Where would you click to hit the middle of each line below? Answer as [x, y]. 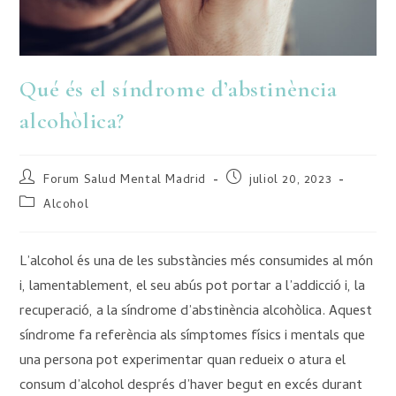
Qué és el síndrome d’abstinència [179, 89]
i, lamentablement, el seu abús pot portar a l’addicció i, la [193, 288]
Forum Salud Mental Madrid [125, 181]
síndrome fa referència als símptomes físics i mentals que [193, 337]
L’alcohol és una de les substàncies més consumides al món [197, 263]
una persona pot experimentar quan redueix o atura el [183, 362]
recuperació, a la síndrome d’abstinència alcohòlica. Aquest [196, 312]
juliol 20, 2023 [291, 181]
